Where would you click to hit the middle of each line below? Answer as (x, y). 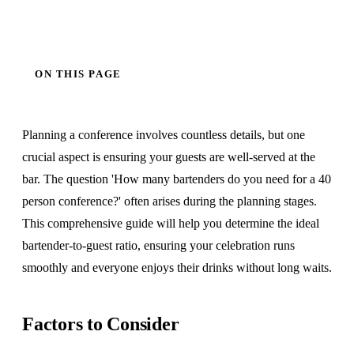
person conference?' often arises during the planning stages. (169, 201)
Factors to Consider (101, 324)
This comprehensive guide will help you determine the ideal (171, 224)
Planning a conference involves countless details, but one (164, 135)
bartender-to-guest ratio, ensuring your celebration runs (158, 246)
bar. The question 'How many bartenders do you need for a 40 (177, 179)
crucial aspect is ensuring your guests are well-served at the (169, 157)
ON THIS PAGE (78, 73)
